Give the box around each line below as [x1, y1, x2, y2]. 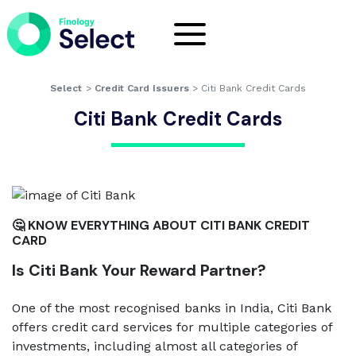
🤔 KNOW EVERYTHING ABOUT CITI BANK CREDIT [12, 217, 310, 234]
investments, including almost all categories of [12, 339, 297, 354]
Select [49, 83, 82, 94]
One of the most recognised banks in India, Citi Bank [12, 300, 331, 315]
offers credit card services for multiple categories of [12, 319, 332, 335]
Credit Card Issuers [94, 83, 189, 94]
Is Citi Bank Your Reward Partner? [12, 260, 266, 281]
